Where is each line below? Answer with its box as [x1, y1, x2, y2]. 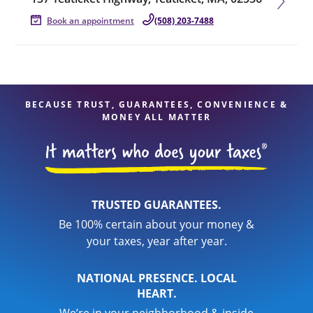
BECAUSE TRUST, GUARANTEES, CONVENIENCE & [24, 99, 289, 110]
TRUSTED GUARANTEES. [92, 197, 221, 212]
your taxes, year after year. [86, 233, 227, 249]
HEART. [136, 286, 177, 301]
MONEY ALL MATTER [101, 111, 212, 123]
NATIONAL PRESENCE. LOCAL [76, 270, 237, 286]
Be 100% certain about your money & [59, 217, 254, 232]
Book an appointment [47, 15, 134, 27]
